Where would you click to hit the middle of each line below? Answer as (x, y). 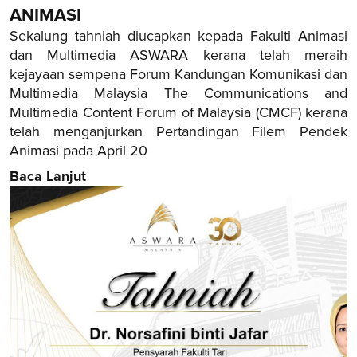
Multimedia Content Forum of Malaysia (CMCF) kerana (178, 112)
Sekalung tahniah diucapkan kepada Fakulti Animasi (178, 36)
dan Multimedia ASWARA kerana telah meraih (178, 55)
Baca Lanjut (48, 176)
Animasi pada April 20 (78, 151)
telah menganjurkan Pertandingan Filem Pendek (178, 131)
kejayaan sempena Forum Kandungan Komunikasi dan (178, 74)
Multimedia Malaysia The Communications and (178, 93)
